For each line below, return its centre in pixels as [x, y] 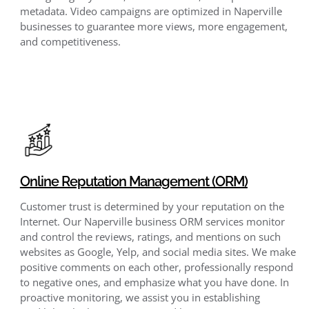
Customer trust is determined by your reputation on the [152, 207]
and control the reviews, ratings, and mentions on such [150, 237]
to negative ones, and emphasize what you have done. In [154, 282]
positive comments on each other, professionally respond [156, 267]
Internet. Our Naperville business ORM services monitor [152, 222]
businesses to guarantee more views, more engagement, [153, 27]
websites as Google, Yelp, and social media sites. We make [158, 252]
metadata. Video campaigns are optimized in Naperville [151, 11]
